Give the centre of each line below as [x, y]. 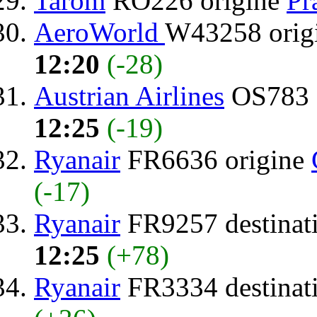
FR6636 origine [216, 159]
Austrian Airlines [129, 96]
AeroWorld [99, 32]
